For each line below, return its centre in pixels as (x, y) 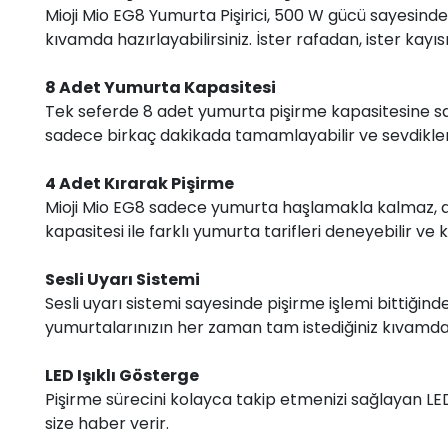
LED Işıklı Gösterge (122, 375)
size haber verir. (107, 423)
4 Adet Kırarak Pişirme (139, 183)
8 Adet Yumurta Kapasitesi (160, 87)
